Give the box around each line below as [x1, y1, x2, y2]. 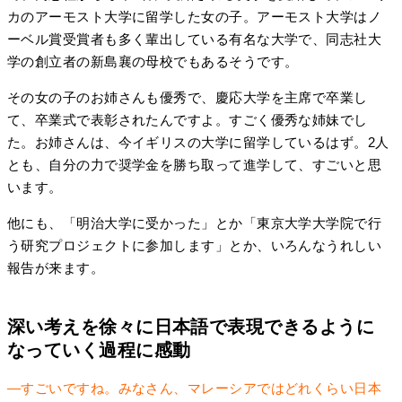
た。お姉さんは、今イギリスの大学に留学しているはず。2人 [7, 134, 389, 150]
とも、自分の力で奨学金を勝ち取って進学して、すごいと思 [7, 156, 382, 172]
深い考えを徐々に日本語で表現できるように [7, 316, 374, 336]
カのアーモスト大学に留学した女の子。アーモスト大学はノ [7, 8, 382, 24]
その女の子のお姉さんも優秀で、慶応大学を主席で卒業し [7, 89, 368, 105]
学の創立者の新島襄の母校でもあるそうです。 [7, 53, 299, 69]
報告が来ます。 [7, 259, 105, 275]
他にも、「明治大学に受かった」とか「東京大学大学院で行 [7, 214, 382, 231]
